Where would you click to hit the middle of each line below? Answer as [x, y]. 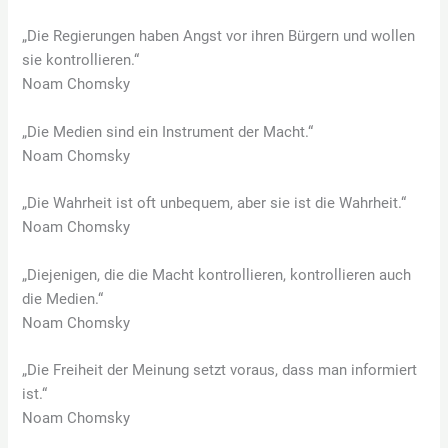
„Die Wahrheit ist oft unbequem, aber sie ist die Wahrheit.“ [214, 203]
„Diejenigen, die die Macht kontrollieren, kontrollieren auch [217, 274]
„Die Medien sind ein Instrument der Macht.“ [168, 131]
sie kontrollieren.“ [81, 60]
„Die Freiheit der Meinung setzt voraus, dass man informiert [220, 369]
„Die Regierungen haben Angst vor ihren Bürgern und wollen [219, 36]
